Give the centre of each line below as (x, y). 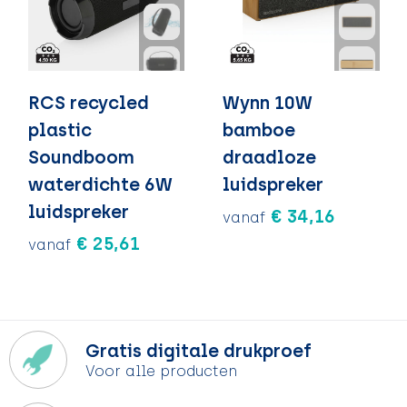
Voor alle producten (161, 372)
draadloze (269, 157)
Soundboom (81, 157)
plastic (60, 129)
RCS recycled (88, 102)
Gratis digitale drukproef (198, 351)
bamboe (259, 129)
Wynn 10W (268, 102)
